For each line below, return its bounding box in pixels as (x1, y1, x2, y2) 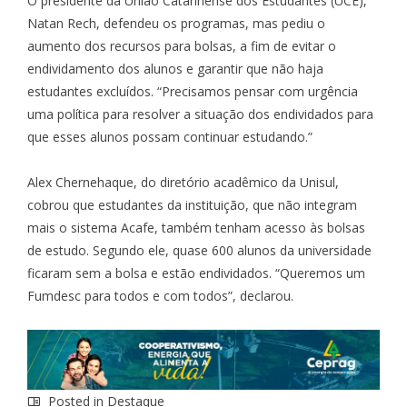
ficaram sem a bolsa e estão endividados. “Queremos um (27, 263, 365, 282)
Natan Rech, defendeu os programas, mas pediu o (27, 14, 325, 32)
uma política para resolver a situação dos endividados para (27, 104, 373, 123)
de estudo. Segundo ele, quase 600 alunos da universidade (27, 241, 372, 259)
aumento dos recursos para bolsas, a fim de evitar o (27, 36, 336, 55)
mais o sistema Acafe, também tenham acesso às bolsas (27, 218, 365, 236)
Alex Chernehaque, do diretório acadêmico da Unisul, (27, 173, 339, 191)
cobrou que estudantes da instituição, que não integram (27, 195, 357, 213)
